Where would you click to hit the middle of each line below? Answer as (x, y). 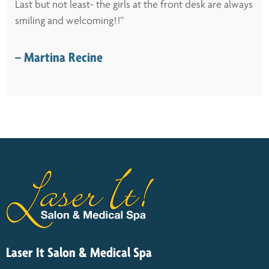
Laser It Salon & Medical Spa (79, 254)
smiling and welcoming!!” (69, 22)
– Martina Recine (59, 59)
